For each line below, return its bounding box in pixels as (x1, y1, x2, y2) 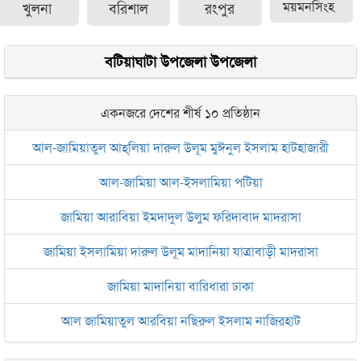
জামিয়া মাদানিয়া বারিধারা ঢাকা (107, 276, 254, 296)
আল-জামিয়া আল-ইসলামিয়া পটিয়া (98, 172, 263, 192)
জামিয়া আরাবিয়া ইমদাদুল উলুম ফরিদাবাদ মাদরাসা (60, 207, 301, 226)
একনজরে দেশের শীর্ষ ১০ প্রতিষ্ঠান (101, 103, 260, 122)
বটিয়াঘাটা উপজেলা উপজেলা (105, 51, 256, 73)
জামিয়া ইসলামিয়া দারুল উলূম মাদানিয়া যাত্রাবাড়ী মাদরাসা (43, 242, 318, 261)
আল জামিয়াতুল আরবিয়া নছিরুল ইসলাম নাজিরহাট (60, 311, 301, 330)
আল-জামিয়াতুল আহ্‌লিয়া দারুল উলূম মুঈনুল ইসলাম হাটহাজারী (32, 138, 329, 157)
